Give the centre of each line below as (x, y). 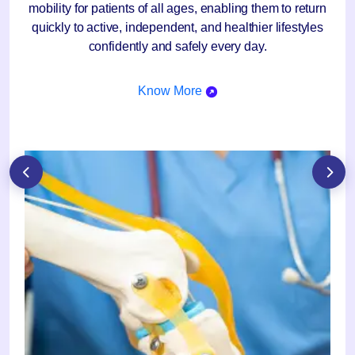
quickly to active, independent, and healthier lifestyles (177, 27)
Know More (170, 90)
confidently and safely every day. (177, 46)
